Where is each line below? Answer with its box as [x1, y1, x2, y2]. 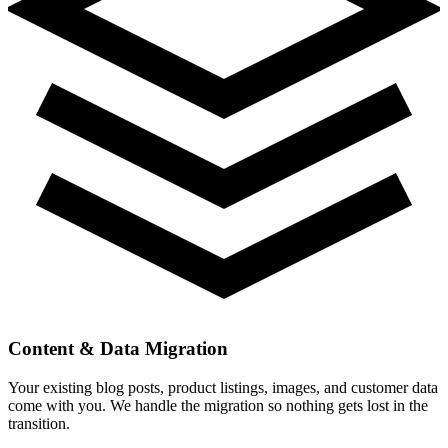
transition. [8, 414, 70, 432]
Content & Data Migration [8, 338, 228, 360]
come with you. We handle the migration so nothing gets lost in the [8, 396, 428, 414]
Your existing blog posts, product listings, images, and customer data [8, 378, 438, 396]
